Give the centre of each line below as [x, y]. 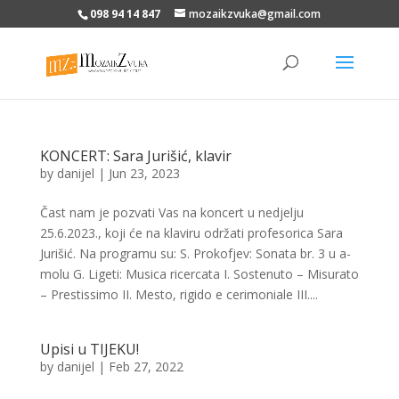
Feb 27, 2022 [146, 366]
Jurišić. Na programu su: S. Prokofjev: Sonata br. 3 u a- [195, 253]
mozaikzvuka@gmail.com [255, 14]
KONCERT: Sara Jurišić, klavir [135, 156]
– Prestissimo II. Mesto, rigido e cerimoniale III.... [179, 294]
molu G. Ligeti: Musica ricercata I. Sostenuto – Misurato [199, 274]
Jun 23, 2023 [144, 173]
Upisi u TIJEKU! [89, 349]
